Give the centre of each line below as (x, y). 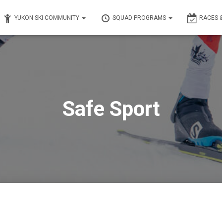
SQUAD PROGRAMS (140, 18)
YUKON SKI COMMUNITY (48, 18)
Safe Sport (111, 109)
